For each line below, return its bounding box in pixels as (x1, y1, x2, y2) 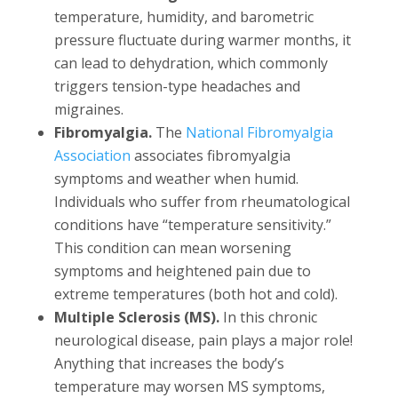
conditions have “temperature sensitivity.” (53, 214, 331, 235)
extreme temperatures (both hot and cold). (53, 283, 338, 304)
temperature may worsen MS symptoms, (53, 376, 325, 396)
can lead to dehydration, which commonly (53, 52, 328, 73)
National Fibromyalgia (185, 122, 333, 142)
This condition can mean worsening (53, 237, 291, 258)
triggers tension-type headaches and (53, 76, 300, 96)
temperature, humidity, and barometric (53, 6, 314, 27)
